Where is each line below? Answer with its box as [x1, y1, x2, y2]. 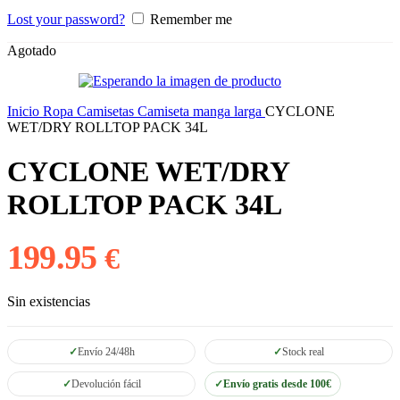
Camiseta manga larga [137, 104, 265, 120]
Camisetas [77, 104, 137, 120]
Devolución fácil [71, 378, 141, 391]
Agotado [7, 43, 56, 59]
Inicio [7, 104, 43, 120]
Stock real [282, 346, 324, 359]
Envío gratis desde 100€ [223, 378, 331, 391]
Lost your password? [7, 12, 125, 28]
